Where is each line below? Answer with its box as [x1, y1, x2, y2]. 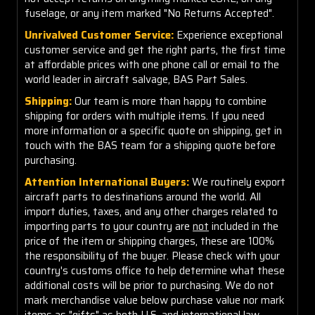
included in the [209, 217, 278, 235]
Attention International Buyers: [25, 173, 192, 191]
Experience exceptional [174, 26, 283, 44]
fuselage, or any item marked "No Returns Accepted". [25, 4, 274, 22]
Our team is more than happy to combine [72, 92, 266, 110]
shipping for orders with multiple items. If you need [25, 107, 264, 124]
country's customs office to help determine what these [25, 262, 285, 279]
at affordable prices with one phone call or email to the [25, 56, 279, 73]
